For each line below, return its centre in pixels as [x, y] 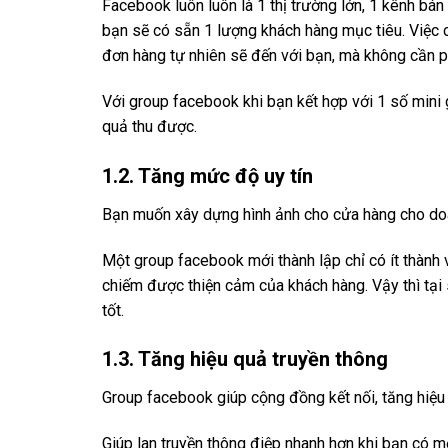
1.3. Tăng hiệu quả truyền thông [245, 359]
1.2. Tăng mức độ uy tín [210, 175]
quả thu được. [149, 126]
